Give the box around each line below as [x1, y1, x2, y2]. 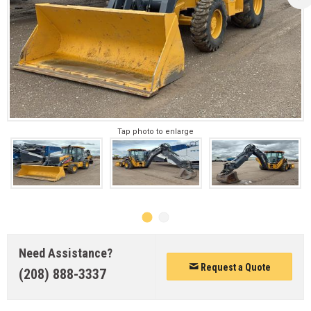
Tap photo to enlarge [117, 127, 194, 136]
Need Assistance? [19, 245, 112, 260]
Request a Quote [198, 261, 271, 273]
